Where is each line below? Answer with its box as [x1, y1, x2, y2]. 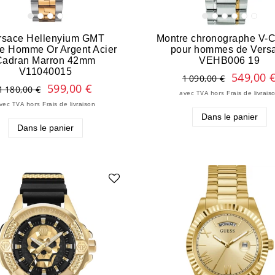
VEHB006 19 [199, 55, 260, 66]
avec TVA [179, 89, 209, 98]
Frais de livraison [42, 101, 96, 108]
